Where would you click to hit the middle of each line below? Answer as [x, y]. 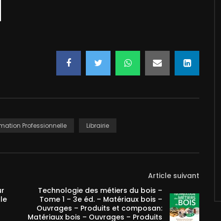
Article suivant [174, 176]
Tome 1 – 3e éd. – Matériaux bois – [101, 199]
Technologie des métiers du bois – [100, 190]
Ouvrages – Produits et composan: [99, 208]
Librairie [98, 126]
